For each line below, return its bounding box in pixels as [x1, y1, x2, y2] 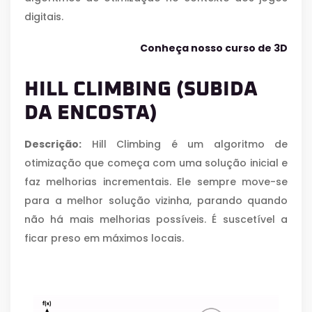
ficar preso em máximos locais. [24, 231, 184, 246]
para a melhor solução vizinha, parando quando [24, 194, 288, 208]
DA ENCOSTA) [24, 102, 157, 123]
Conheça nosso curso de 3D [140, 41, 288, 55]
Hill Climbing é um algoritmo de [81, 137, 288, 152]
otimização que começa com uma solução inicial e [24, 156, 288, 171]
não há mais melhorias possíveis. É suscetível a [24, 212, 288, 227]
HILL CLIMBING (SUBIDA [24, 79, 258, 100]
